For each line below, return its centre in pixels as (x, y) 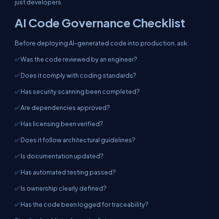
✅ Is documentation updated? (59, 156)
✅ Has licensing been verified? (59, 124)
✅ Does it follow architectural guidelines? (75, 140)
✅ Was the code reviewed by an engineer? (76, 59)
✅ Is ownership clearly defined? (61, 188)
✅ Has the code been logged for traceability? (82, 204)
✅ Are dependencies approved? (62, 108)
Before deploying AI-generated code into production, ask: (102, 43)
